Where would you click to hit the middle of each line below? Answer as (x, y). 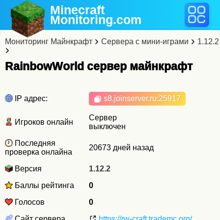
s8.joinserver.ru (129, 98)
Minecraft (78, 10)
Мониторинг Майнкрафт (49, 41)
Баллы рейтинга (43, 185)
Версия (27, 169)
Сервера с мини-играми (145, 41)
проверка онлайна (39, 152)
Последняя (34, 143)
